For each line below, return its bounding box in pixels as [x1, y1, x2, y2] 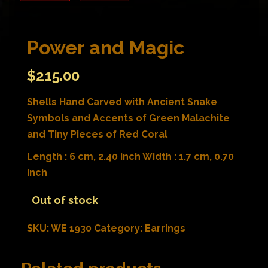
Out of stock [32, 193, 98, 206]
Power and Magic [27, 36, 184, 59]
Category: [94, 222, 145, 234]
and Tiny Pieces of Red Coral [27, 128, 167, 140]
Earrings [145, 222, 185, 234]
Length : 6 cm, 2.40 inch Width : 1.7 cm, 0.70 [27, 150, 234, 162]
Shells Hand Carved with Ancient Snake [27, 96, 217, 108]
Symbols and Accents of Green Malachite [27, 112, 230, 124]
